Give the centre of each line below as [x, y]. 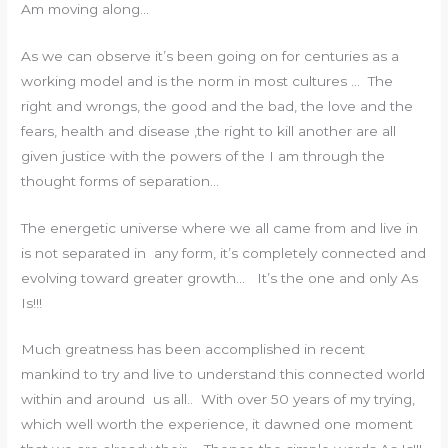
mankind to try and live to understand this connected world [223, 374]
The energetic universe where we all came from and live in [220, 227]
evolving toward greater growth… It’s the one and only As [220, 277]
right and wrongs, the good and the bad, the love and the [217, 105]
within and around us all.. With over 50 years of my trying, [218, 399]
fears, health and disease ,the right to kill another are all [209, 130]
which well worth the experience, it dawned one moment [217, 424]
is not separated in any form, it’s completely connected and [224, 252]
